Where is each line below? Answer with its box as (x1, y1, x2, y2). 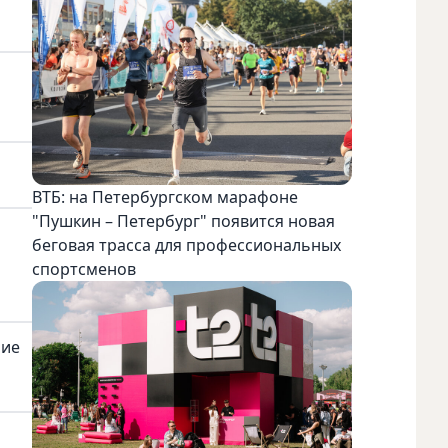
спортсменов (32, 258, 136, 281)
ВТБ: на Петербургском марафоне (32, 186, 298, 209)
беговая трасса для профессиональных (32, 234, 341, 257)
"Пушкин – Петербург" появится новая (32, 210, 335, 233)
